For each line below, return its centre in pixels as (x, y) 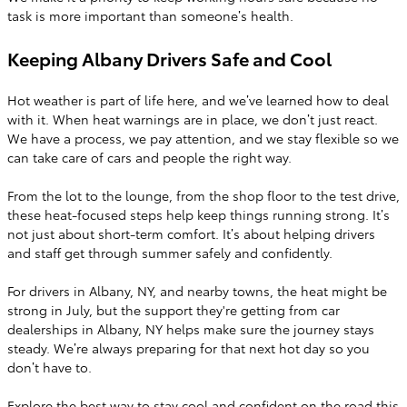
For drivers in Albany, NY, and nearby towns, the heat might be (197, 291)
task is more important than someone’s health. (150, 15)
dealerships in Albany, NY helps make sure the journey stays (191, 329)
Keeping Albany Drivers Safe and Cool (169, 58)
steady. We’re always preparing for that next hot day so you (189, 348)
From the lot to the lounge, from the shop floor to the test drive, (203, 195)
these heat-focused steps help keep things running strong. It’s (199, 214)
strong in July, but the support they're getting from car (174, 310)
